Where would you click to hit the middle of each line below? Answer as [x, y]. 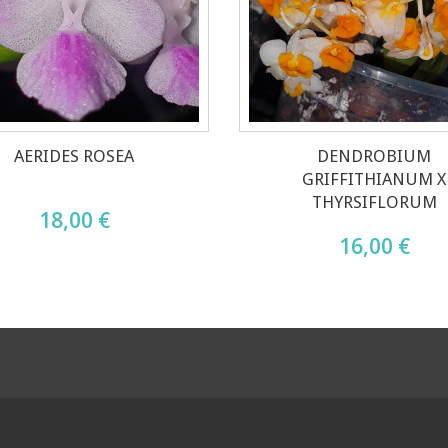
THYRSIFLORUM [374, 201]
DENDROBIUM [374, 155]
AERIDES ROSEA [74, 155]
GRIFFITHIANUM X [374, 178]
